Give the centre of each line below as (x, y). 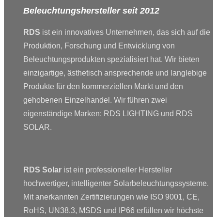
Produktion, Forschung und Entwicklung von (99, 46)
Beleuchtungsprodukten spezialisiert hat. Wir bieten (111, 59)
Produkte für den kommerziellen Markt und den (103, 86)
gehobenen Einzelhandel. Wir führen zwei (95, 100)
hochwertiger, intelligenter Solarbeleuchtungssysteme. (116, 183)
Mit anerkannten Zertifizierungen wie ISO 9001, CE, (111, 197)
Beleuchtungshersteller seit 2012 (91, 10)
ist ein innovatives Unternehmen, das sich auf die (125, 32)
